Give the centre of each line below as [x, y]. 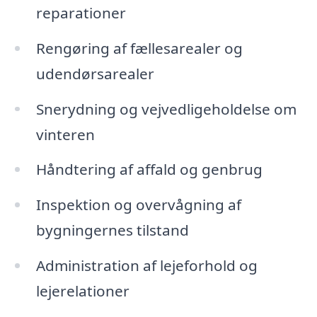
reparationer [81, 12]
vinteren [65, 134]
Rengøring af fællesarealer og [139, 48]
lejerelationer [82, 291]
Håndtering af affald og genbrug [149, 169]
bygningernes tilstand [112, 230]
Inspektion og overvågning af [138, 205]
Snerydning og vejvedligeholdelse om [166, 109]
